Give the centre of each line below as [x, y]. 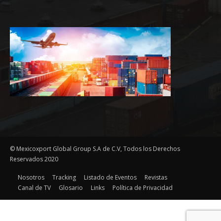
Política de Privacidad [143, 187]
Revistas [156, 177]
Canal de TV [34, 187]
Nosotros [31, 177]
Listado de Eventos [110, 177]
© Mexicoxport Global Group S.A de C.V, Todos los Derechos [95, 148]
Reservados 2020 [34, 159]
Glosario [71, 187]
